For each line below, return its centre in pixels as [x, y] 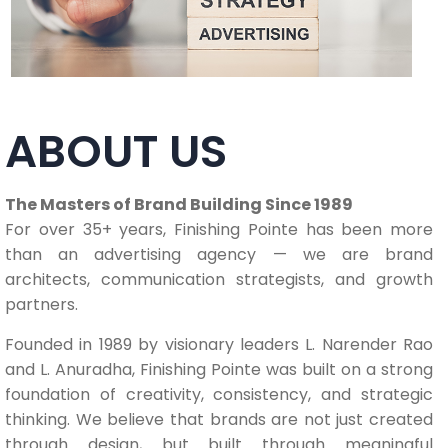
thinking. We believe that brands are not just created [219, 419]
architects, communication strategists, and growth [219, 279]
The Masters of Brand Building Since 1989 [179, 204]
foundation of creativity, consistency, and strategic [219, 394]
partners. [41, 304]
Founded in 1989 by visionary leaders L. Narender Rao [219, 344]
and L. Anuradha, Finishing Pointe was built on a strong [219, 369]
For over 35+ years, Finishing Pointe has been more [219, 229]
